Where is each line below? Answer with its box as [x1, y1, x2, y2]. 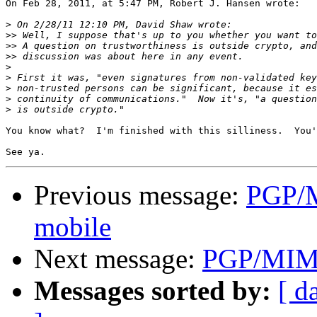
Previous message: [34, 180, 246, 211]
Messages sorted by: [34, 275, 271, 306]
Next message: [34, 243, 202, 275]
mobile [34, 212, 111, 243]
